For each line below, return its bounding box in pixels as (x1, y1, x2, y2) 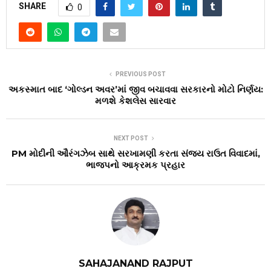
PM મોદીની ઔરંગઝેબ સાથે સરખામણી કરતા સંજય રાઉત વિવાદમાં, (11, 148, 260, 160)
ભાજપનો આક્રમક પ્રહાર (86, 159, 185, 171)
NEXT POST (113, 135, 148, 142)
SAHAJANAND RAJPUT (78, 258, 193, 270)
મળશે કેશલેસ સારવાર (95, 95, 176, 107)
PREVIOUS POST (115, 71, 166, 78)
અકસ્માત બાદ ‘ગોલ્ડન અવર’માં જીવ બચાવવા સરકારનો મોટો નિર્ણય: (8, 83, 263, 96)
